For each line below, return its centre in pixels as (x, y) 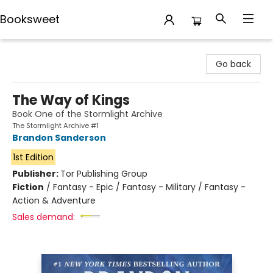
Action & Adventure (54, 200)
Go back (233, 64)
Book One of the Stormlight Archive (87, 114)
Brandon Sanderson (59, 138)
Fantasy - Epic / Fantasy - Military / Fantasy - (149, 187)
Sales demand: (44, 217)
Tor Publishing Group (104, 174)
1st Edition (33, 157)
